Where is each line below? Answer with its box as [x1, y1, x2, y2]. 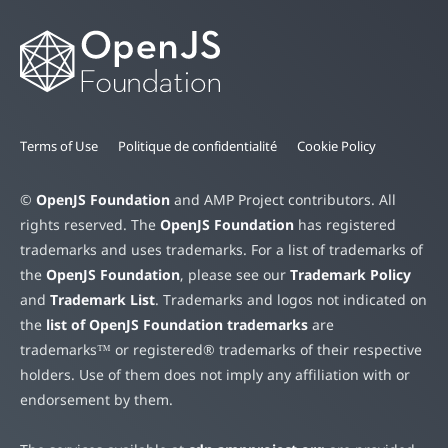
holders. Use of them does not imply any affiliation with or [20, 365, 410, 385]
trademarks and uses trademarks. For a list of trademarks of [20, 240, 423, 260]
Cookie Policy [297, 137, 376, 156]
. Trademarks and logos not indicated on [155, 290, 427, 310]
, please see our [180, 265, 290, 285]
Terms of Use [20, 137, 98, 156]
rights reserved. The [20, 215, 160, 235]
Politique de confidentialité [118, 137, 277, 156]
